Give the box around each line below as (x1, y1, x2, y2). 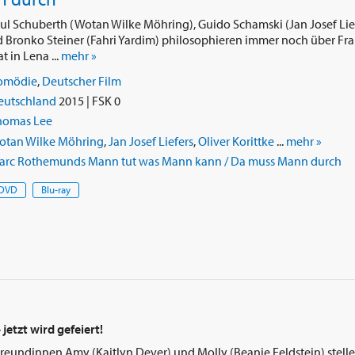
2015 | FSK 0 (55, 93, 120, 109)
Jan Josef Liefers (108, 132, 193, 149)
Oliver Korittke (197, 132, 274, 149)
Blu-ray (40, 182, 71, 196)
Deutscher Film (41, 73, 121, 90)
